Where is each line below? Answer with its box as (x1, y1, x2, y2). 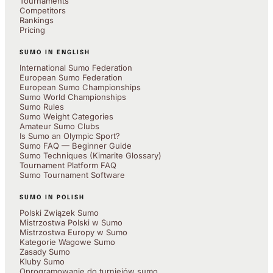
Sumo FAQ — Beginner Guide (19, 140, 132, 151)
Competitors (19, 5, 66, 15)
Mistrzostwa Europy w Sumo (19, 227, 127, 237)
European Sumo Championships (19, 82, 141, 92)
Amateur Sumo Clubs (19, 121, 99, 131)
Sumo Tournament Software (19, 169, 125, 180)
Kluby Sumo (19, 256, 65, 266)
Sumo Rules (19, 101, 64, 112)
